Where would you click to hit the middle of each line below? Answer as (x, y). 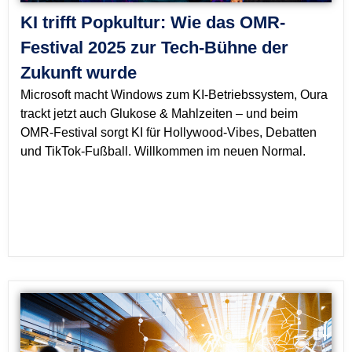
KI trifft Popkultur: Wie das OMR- (153, 23)
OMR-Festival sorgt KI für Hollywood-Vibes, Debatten (169, 133)
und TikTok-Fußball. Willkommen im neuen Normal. (163, 152)
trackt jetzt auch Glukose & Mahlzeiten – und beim (159, 114)
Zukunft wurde (79, 73)
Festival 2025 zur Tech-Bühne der (154, 48)
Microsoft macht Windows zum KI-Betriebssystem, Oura (174, 95)
